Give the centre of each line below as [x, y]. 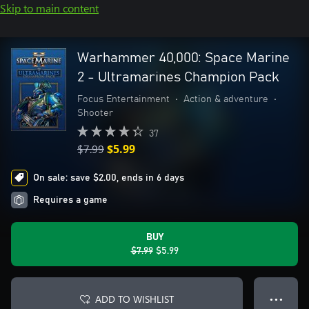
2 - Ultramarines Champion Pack [178, 77]
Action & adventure [226, 99]
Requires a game [70, 200]
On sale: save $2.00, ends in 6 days [109, 178]
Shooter [95, 113]
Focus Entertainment [123, 99]
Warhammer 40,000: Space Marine [183, 58]
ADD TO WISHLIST [134, 299]
